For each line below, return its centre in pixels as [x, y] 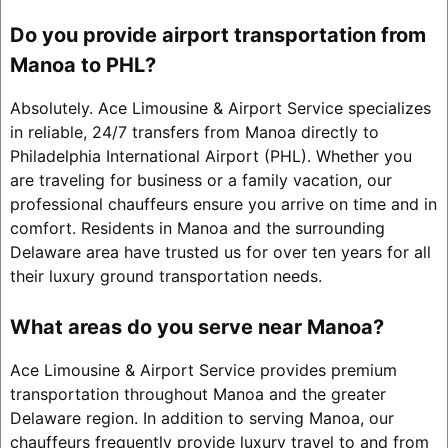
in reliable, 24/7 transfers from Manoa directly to [194, 132]
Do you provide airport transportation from [217, 35]
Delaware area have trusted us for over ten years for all [220, 252]
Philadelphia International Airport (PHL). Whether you [210, 156]
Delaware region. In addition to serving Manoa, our [201, 418]
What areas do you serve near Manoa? [196, 327]
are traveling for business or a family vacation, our [200, 180]
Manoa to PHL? [82, 65]
